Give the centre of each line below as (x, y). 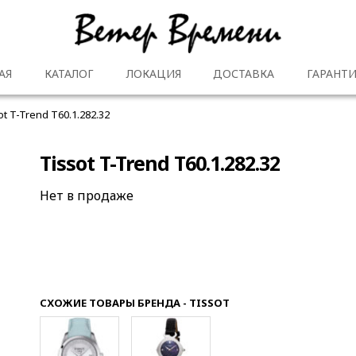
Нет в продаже (87, 195)
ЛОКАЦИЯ (153, 74)
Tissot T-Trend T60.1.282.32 (160, 163)
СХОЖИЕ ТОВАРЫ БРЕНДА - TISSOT (135, 302)
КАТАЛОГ (69, 74)
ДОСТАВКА (244, 74)
